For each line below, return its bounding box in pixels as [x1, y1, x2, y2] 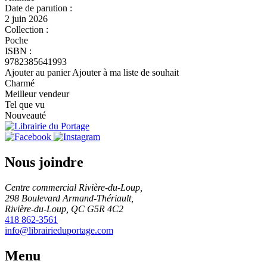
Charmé [5, 78, 35, 89]
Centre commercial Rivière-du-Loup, [5, 182, 142, 193]
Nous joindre [5, 154, 83, 170]
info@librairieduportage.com [5, 225, 113, 236]
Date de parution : [5, 3, 72, 14]
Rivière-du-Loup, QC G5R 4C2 [5, 204, 123, 215]
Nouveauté [5, 110, 46, 121]
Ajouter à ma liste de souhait [72, 67, 179, 78]
